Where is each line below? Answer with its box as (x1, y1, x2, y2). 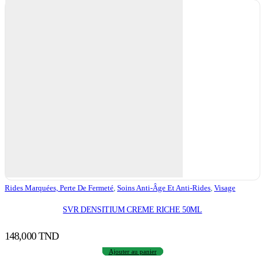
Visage (214, 183, 235, 193)
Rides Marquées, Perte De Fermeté (5, 183, 114, 193)
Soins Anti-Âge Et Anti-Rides (117, 183, 211, 193)
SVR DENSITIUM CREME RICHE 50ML (63, 204, 202, 214)
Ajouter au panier (108, 247, 157, 255)
